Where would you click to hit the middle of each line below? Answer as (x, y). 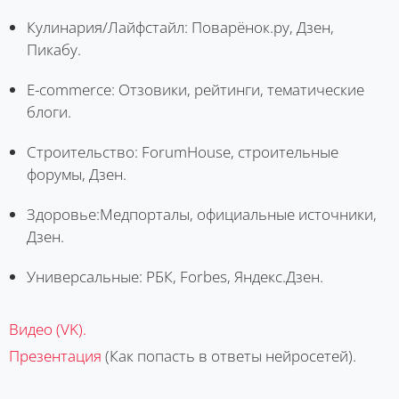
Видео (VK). (48, 329)
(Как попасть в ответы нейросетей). (229, 355)
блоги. (49, 111)
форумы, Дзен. (77, 174)
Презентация (55, 355)
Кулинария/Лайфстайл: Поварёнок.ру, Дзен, (180, 27)
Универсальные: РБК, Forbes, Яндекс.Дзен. (175, 276)
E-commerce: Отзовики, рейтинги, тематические (195, 89)
